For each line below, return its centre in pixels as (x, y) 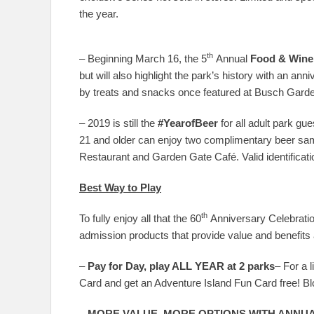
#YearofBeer (189, 123)
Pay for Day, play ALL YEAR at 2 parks (181, 266)
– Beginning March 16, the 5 (143, 59)
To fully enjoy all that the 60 (140, 218)
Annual (232, 59)
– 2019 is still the (118, 123)
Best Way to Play (120, 187)
